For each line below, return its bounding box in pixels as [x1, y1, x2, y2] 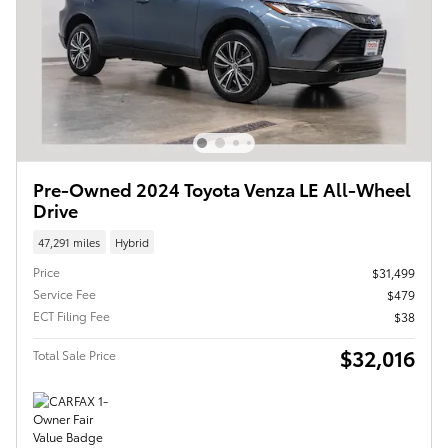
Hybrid [114, 233, 149, 250]
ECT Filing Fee [33, 306, 110, 324]
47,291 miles [38, 233, 101, 250]
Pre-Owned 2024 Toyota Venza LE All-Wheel [33, 176, 411, 202]
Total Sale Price [33, 345, 116, 363]
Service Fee [33, 284, 96, 302]
